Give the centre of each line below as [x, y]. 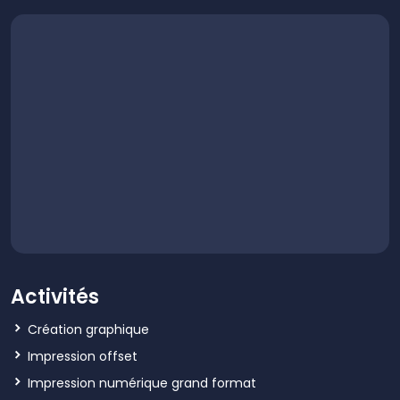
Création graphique [88, 329]
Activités [55, 296]
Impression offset [83, 356]
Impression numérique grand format [142, 383]
